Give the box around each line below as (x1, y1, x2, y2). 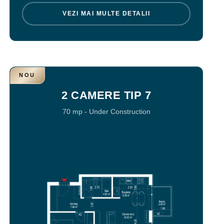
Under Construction (88, 107, 150, 115)
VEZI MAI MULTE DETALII (62, 10, 150, 17)
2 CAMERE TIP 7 (61, 88, 151, 101)
